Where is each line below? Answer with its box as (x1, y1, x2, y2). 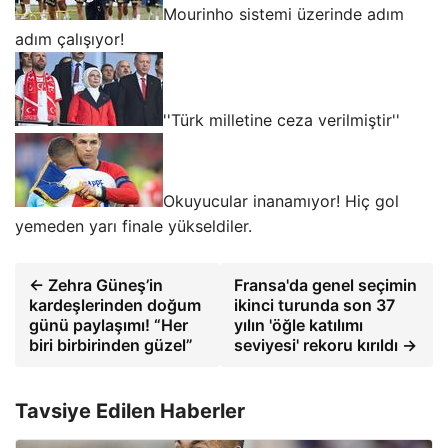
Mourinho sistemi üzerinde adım (163, 4, 404, 25)
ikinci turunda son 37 (233, 295, 395, 316)
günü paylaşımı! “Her (29, 315, 188, 336)
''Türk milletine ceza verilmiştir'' (163, 110, 400, 131)
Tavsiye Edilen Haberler (15, 399, 245, 424)
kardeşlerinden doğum (29, 295, 201, 316)
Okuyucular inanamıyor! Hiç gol (163, 191, 399, 212)
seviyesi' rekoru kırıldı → (233, 335, 417, 356)
